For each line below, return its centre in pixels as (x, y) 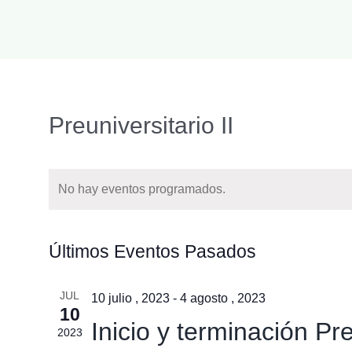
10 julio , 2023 (130, 299)
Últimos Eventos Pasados (152, 252)
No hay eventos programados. (141, 189)
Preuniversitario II (141, 126)
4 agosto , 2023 (222, 299)
